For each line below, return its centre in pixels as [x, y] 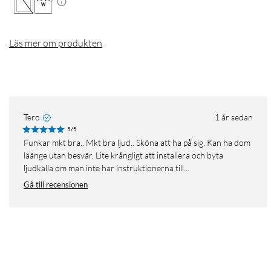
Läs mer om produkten [56, 43]
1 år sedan [234, 117]
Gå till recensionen [56, 185]
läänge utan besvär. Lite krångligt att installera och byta [123, 155]
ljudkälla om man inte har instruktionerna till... [106, 168]
